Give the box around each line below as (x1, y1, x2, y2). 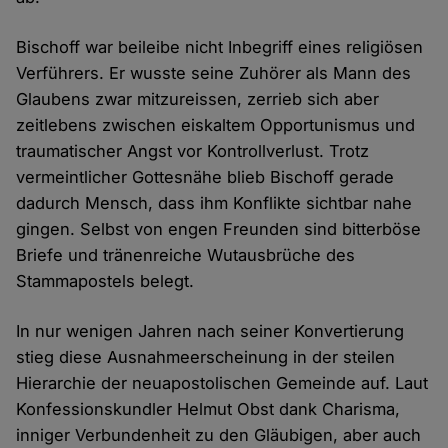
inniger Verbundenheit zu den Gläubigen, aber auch (16, 425, 422, 446)
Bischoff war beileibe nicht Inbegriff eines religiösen (16, 37, 424, 58)
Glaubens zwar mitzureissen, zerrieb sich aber (16, 89, 380, 110)
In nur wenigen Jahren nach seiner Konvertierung (16, 321, 405, 342)
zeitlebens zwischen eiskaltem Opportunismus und (16, 115, 416, 136)
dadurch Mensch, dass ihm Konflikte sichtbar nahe (16, 193, 413, 214)
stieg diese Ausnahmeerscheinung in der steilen (16, 347, 396, 368)
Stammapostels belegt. (16, 271, 195, 292)
